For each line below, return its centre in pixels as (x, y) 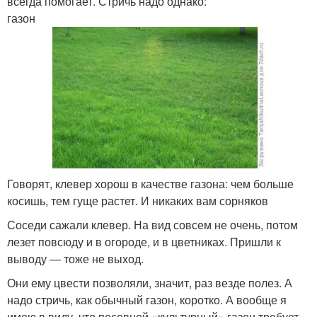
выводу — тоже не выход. (75, 258)
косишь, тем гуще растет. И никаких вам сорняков (138, 200)
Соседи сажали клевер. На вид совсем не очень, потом (152, 224)
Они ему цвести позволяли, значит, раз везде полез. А (150, 282)
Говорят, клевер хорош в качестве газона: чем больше (150, 183)
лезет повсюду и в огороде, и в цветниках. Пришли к (144, 241)
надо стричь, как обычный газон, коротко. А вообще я (147, 299)
